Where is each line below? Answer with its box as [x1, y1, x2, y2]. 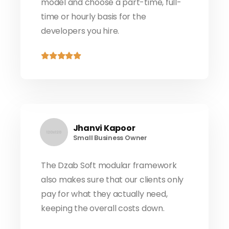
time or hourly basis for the [41, 11, 146, 23]
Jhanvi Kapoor [73, 122, 135, 134]
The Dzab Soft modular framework [41, 159, 177, 172]
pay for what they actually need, [41, 188, 168, 200]
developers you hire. [41, 25, 120, 37]
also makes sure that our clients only [41, 174, 184, 186]
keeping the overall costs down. [41, 202, 165, 215]
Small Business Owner [73, 133, 147, 142]
